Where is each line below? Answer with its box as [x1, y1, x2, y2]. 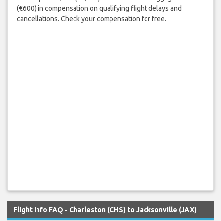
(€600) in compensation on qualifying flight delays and [16, 4, 182, 13]
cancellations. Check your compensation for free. [16, 15, 166, 23]
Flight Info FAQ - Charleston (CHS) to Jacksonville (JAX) [13, 205, 197, 214]
